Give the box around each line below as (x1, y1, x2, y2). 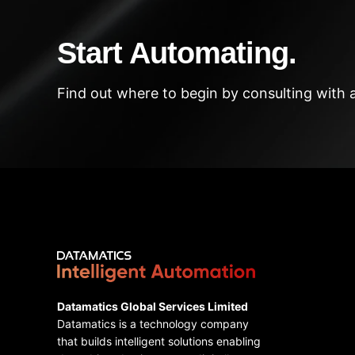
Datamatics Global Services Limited (57, 300, 248, 314)
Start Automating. (57, 36, 296, 70)
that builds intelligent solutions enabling (57, 334, 261, 349)
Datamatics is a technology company (57, 317, 249, 331)
